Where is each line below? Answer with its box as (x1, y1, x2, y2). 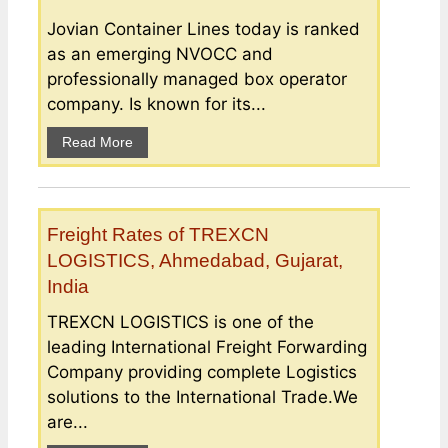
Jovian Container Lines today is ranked (47, 18, 360, 39)
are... (47, 411, 88, 432)
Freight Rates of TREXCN (47, 223, 269, 245)
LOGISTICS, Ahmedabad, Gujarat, (47, 249, 343, 271)
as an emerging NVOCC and (47, 43, 273, 64)
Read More (62, 133, 133, 150)
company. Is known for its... (47, 93, 266, 114)
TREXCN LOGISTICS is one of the (47, 311, 314, 332)
